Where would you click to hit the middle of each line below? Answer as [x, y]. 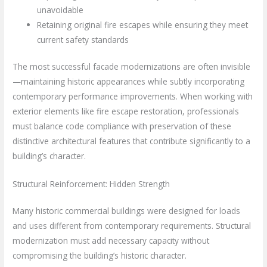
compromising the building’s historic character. [100, 255]
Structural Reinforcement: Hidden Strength [91, 184]
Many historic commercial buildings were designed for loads [127, 211]
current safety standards [83, 39]
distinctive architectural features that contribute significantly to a [132, 141]
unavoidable [60, 10]
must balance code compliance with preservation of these [122, 126]
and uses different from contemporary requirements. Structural [132, 226]
